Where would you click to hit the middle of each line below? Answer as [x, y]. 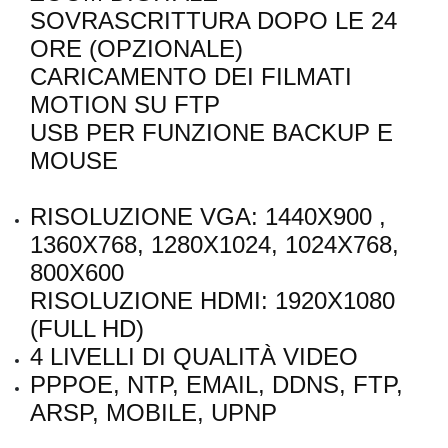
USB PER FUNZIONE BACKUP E [211, 133]
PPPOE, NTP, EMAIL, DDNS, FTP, [216, 385]
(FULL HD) [87, 329]
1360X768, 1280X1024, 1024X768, [214, 245]
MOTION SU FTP [125, 105]
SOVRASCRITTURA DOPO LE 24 [213, 21]
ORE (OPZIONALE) [136, 49]
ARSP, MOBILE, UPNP [153, 413]
